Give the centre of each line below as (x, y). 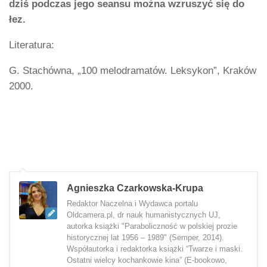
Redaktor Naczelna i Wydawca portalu (132, 204)
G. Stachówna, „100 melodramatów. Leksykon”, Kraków (133, 70)
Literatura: (32, 45)
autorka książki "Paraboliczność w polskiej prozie (152, 226)
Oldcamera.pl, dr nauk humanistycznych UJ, (144, 215)
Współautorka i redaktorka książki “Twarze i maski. (155, 249)
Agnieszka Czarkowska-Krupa (135, 188)
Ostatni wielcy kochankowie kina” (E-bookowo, (147, 260)
